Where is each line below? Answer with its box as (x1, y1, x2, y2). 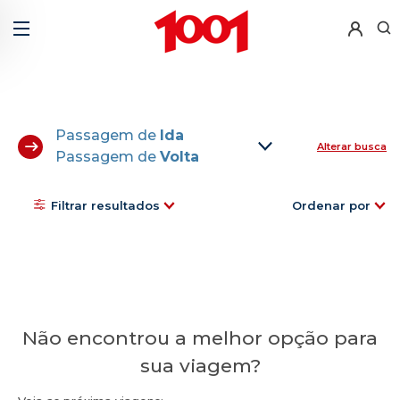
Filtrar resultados (51, 198, 160, 212)
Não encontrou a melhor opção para (22, 327, 378, 349)
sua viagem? (139, 354, 261, 377)
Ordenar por (292, 198, 371, 212)
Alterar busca (317, 140, 387, 153)
